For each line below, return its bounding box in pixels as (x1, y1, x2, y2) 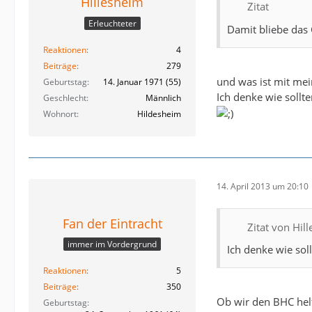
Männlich (146, 91, 181, 104)
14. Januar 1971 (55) (103, 75, 181, 88)
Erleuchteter (88, 17, 136, 29)
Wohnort (43, 107, 77, 120)
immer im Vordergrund (68, 238, 157, 251)
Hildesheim (137, 107, 181, 120)
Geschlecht (43, 91, 86, 104)
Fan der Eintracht (62, 214, 162, 232)
